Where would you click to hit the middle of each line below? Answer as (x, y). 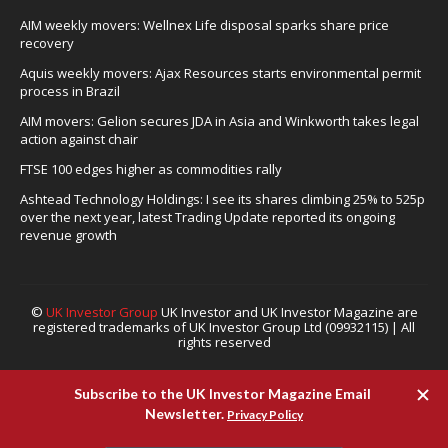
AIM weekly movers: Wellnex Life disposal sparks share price (204, 25)
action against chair (79, 139)
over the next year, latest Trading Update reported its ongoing (207, 217)
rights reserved (224, 342)
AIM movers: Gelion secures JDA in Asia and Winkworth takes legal (219, 121)
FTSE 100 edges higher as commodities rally (151, 169)
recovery (47, 43)
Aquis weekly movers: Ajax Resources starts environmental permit (220, 73)
